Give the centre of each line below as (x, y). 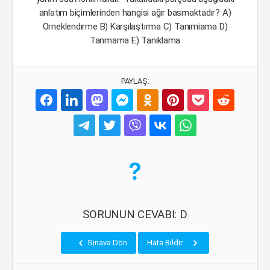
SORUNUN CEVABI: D (135, 214)
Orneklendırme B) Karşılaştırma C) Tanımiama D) (135, 27)
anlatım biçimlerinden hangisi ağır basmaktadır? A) (135, 13)
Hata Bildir (166, 243)
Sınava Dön (106, 243)
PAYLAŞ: (135, 81)
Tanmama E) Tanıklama (135, 40)
